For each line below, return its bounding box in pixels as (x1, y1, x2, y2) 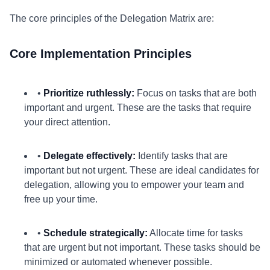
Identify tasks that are (136, 151, 228, 161)
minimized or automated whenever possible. (24, 257, 212, 267)
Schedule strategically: (43, 228, 148, 238)
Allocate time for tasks (148, 228, 243, 238)
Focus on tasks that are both (134, 88, 257, 98)
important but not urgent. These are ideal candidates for (24, 165, 259, 175)
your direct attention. (24, 117, 110, 127)
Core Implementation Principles (10, 47, 192, 60)
